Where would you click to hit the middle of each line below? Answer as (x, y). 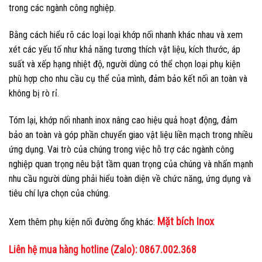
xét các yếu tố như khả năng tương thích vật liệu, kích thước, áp (125, 49)
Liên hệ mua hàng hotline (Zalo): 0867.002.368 (103, 250)
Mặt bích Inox (186, 221)
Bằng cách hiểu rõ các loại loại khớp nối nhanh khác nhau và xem (126, 35)
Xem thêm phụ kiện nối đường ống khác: (83, 222)
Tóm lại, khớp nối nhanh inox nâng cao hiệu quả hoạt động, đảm (123, 120)
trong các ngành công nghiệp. (62, 8)
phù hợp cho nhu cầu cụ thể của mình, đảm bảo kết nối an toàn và (128, 78)
